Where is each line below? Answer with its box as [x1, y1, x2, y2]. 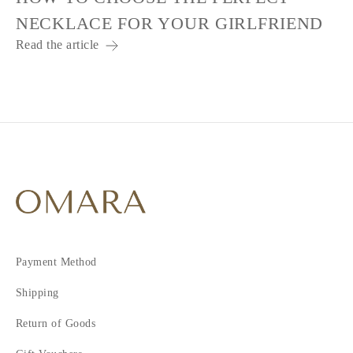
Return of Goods [16, 318, 96, 330]
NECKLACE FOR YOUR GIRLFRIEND [16, 13, 324, 33]
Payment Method [16, 256, 97, 269]
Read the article [16, 37, 103, 51]
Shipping [16, 287, 59, 299]
